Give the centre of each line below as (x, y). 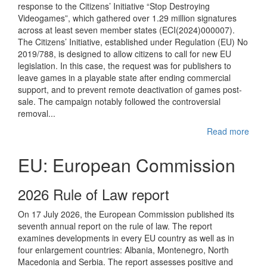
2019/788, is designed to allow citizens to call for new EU (125, 54)
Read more (228, 131)
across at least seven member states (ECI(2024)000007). (126, 30)
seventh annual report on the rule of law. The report (115, 226)
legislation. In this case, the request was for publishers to (125, 66)
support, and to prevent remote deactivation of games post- (130, 89)
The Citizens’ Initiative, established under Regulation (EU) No (133, 42)
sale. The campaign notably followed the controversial (119, 101)
